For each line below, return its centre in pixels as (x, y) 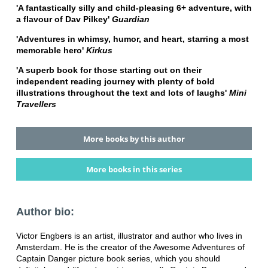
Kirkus (99, 51)
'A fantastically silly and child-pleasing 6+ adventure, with (134, 8)
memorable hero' (51, 51)
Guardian (130, 19)
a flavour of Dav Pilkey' (64, 19)
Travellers (36, 104)
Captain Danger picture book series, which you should (118, 259)
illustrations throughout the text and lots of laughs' (122, 93)
